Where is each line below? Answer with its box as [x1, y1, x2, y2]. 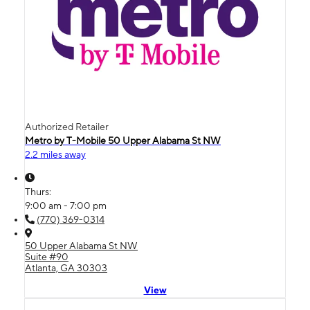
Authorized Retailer [25, 120, 109, 132]
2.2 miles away [25, 148, 86, 160]
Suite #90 [25, 250, 69, 262]
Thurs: [25, 185, 53, 197]
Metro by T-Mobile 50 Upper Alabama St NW [25, 134, 221, 146]
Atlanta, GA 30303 [25, 262, 107, 273]
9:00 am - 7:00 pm [25, 199, 107, 211]
